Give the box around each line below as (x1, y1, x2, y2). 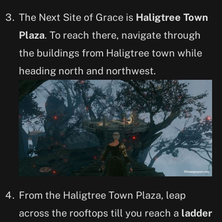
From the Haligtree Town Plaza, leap (19, 189, 186, 201)
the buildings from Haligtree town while (19, 47, 202, 59)
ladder (179, 207, 212, 219)
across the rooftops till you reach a (19, 207, 179, 219)
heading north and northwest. (19, 65, 159, 77)
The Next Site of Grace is (19, 11, 136, 24)
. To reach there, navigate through (45, 29, 201, 42)
